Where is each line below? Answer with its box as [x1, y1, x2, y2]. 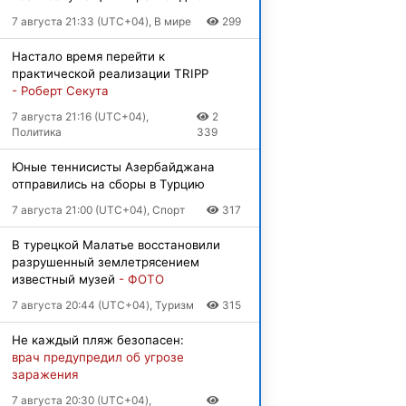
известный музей [11, 271, 119, 286]
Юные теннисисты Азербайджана [11, 159, 215, 174]
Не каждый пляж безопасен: [11, 332, 184, 347]
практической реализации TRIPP [11, 65, 208, 81]
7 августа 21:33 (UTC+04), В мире [11, 14, 191, 28]
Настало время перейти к [11, 48, 165, 63]
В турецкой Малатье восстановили [11, 237, 220, 252]
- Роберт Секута [11, 82, 109, 98]
